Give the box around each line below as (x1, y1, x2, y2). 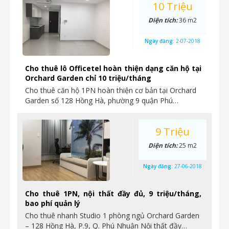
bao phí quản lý (25, 198, 80, 208)
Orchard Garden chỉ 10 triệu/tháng (25, 73, 151, 83)
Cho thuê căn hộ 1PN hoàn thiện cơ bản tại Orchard (25, 85, 196, 95)
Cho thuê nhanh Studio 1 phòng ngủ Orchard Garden (25, 211, 199, 220)
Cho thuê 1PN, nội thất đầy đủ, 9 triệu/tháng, (25, 189, 201, 198)
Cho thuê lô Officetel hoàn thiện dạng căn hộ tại (25, 63, 201, 73)
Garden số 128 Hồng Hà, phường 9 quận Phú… (25, 96, 178, 105)
